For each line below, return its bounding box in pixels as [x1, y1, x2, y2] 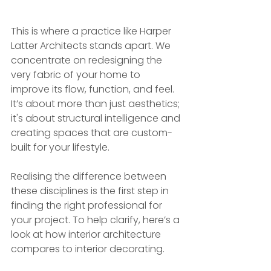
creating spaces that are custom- [11, 126, 172, 140]
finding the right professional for [11, 198, 165, 213]
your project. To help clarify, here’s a [11, 213, 182, 227]
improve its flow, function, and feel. [11, 82, 177, 97]
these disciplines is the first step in [11, 184, 171, 198]
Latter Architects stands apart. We [11, 39, 173, 53]
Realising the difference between [11, 169, 169, 184]
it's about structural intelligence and [11, 111, 183, 126]
